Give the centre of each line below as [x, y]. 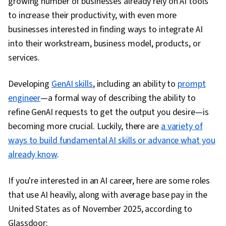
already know [33, 155]
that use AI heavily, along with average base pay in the [108, 195]
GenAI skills [72, 84]
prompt [192, 84]
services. [24, 58]
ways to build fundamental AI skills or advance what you [112, 141]
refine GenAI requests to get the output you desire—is [108, 112]
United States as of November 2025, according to [100, 209]
